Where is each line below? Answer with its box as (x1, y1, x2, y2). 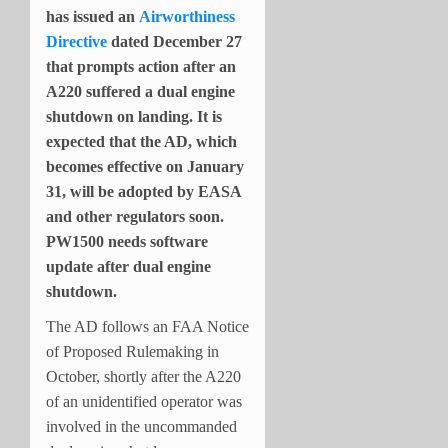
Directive (46, 32, 107, 50)
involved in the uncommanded (46, 417, 237, 435)
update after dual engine (46, 257, 211, 275)
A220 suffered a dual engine (46, 82, 235, 100)
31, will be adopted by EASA (46, 182, 241, 200)
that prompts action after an (46, 57, 236, 75)
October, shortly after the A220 (46, 367, 241, 385)
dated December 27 (107, 32, 242, 50)
